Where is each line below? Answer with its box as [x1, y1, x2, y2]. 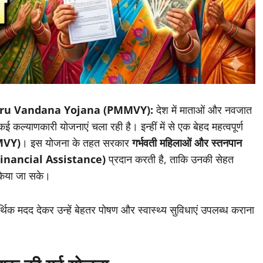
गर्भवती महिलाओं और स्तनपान [132, 136, 242, 150]
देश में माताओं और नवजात [153, 103, 252, 117]
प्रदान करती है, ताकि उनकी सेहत [106, 152, 234, 167]
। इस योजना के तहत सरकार [21, 136, 132, 150]
